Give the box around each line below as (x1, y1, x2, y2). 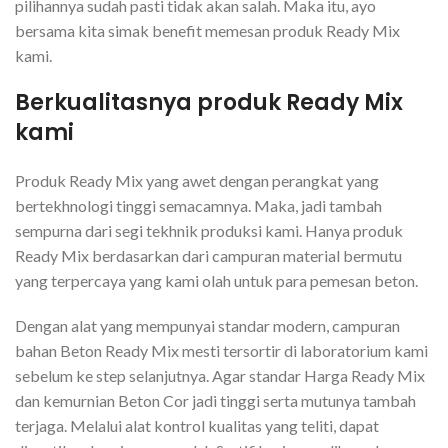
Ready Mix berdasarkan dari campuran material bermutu (15, 245, 402, 265)
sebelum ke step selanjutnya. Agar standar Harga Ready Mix (15, 365, 425, 385)
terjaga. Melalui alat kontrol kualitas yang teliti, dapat (15, 415, 379, 435)
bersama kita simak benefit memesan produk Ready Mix (15, 20, 400, 40)
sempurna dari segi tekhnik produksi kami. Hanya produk (15, 220, 403, 240)
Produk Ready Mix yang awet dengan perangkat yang (15, 170, 379, 190)
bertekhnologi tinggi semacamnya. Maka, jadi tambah (15, 195, 382, 215)
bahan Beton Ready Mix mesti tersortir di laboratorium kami (15, 340, 428, 360)
